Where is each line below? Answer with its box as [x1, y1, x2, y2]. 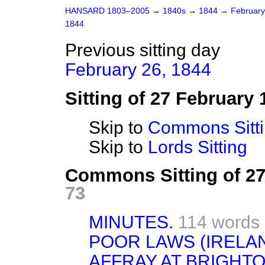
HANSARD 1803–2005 [65, 7, 150, 15]
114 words [178, 212, 260, 232]
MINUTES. [89, 212, 173, 232]
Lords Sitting [148, 137, 247, 157]
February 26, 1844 [65, 60, 211, 79]
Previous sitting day [65, 40, 220, 60]
